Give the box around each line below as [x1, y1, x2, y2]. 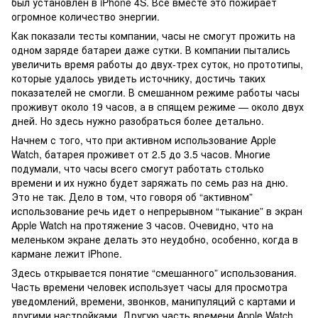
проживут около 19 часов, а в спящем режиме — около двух [11, 99, 304, 114]
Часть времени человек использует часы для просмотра [11, 280, 287, 294]
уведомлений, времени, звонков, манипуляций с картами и [11, 294, 295, 308]
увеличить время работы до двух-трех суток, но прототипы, [11, 57, 303, 71]
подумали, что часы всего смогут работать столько [11, 161, 264, 175]
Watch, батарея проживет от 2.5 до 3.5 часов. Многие [11, 147, 270, 161]
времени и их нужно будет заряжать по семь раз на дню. [11, 175, 288, 190]
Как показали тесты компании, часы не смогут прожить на [11, 28, 295, 43]
